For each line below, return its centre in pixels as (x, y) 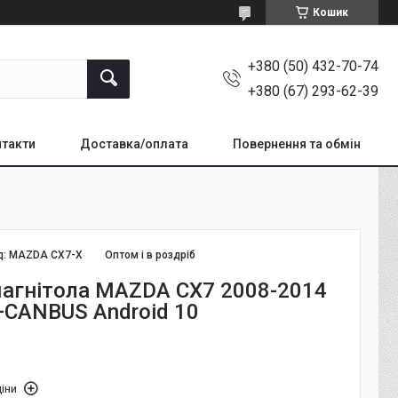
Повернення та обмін (297, 144)
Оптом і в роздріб (151, 255)
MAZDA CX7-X (46, 255)
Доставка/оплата (134, 144)
